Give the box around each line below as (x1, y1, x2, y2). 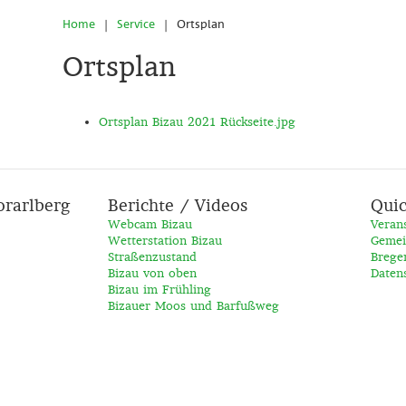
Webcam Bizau (108, 217, 192, 232)
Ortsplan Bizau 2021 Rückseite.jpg (99, 114, 295, 130)
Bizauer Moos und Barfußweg (108, 298, 279, 314)
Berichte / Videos (108, 196, 247, 217)
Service (117, 17, 155, 32)
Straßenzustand (108, 249, 197, 265)
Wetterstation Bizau (108, 233, 222, 248)
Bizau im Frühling (108, 282, 211, 297)
